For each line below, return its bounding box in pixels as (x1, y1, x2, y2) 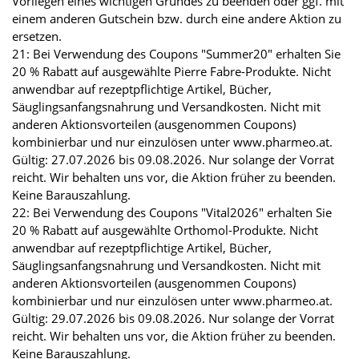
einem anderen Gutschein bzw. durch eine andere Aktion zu (12, 10, 341, 26)
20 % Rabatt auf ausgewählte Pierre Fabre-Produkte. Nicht (12, 63, 331, 79)
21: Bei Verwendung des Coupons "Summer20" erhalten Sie (12, 45, 341, 62)
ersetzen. (12, 27, 62, 44)
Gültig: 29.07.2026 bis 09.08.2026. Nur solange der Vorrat (12, 309, 334, 326)
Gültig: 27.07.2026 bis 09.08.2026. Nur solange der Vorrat (12, 151, 334, 167)
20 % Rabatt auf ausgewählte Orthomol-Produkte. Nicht (12, 221, 318, 238)
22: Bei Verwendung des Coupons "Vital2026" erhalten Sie (12, 204, 332, 220)
